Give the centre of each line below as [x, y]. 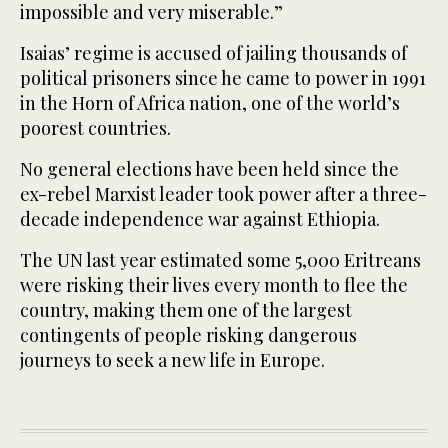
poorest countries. [95, 128]
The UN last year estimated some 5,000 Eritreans [220, 260]
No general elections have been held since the [209, 169]
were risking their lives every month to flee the [214, 285]
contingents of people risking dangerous [188, 335]
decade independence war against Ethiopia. [200, 219]
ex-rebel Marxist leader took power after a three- [223, 194]
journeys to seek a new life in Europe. [172, 360]
